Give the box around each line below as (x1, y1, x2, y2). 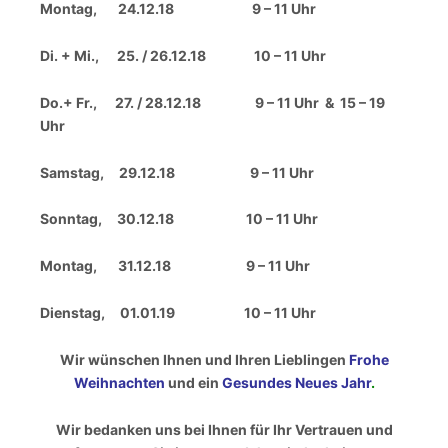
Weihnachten (73, 373, 165, 391)
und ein (164, 373, 222, 391)
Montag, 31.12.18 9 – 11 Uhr (40, 257, 310, 275)
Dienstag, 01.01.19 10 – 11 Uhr (40, 304, 316, 321)
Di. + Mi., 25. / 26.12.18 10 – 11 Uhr (40, 47, 326, 65)
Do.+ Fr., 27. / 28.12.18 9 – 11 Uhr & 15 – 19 (40, 93, 385, 111)
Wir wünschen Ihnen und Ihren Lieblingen (59, 350, 349, 368)
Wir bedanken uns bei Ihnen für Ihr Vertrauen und (55, 420, 393, 438)
